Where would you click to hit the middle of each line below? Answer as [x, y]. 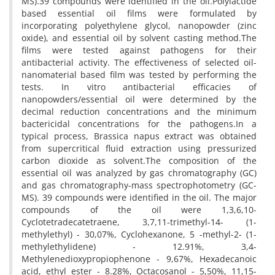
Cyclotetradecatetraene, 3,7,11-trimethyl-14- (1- [139, 222]
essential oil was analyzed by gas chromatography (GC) [139, 173]
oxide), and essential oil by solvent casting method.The [139, 38]
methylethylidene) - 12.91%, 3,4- [139, 246]
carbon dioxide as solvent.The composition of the [139, 161]
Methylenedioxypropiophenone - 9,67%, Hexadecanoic [139, 259]
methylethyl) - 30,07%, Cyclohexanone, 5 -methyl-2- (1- [139, 234]
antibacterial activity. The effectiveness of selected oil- [139, 62]
